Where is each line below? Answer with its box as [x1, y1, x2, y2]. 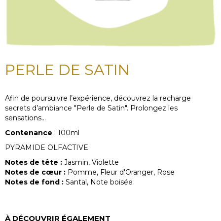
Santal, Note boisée [64, 178, 133, 187]
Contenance [5, 128, 52, 138]
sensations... [5, 113, 46, 123]
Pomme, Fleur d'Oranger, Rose [66, 168, 175, 177]
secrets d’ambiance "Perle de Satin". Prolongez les [5, 104, 178, 113]
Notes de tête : [5, 158, 62, 167]
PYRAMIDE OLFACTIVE [5, 143, 88, 152]
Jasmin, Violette [62, 158, 119, 167]
